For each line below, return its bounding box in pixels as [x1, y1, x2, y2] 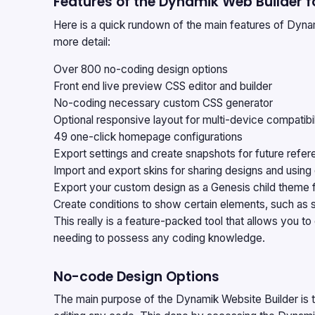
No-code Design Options [53, 266, 219, 286]
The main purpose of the [53, 292, 176, 307]
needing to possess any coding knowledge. [53, 231, 265, 245]
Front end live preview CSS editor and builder [53, 79, 272, 94]
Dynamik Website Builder [176, 292, 298, 307]
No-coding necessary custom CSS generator [53, 96, 273, 110]
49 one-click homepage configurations [53, 130, 243, 144]
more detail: [53, 34, 110, 49]
